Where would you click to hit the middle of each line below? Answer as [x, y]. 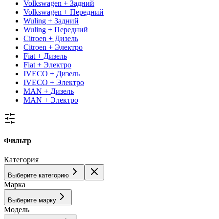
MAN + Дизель [49, 91]
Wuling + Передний [56, 29]
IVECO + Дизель [52, 73]
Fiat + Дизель [45, 56]
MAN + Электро [51, 100]
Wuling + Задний [51, 21]
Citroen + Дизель [51, 38]
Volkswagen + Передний [64, 12]
